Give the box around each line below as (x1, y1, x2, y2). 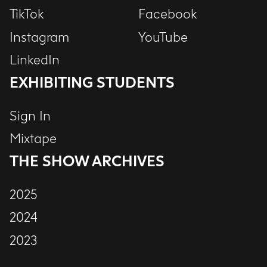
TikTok (10, 7, 44, 23)
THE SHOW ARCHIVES (10, 152, 164, 170)
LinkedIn (10, 52, 60, 69)
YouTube (138, 29, 188, 45)
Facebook (138, 7, 197, 23)
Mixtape (10, 131, 57, 147)
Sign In (10, 108, 51, 124)
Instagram (10, 29, 69, 45)
